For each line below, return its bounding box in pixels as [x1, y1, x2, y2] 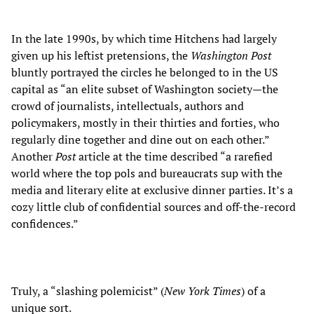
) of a [241, 283, 266, 299]
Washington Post [191, 48, 271, 64]
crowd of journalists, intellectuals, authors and [11, 98, 244, 114]
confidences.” [11, 216, 78, 232]
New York [164, 283, 210, 299]
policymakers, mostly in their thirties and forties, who [11, 115, 280, 131]
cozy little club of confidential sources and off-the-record [11, 199, 296, 215]
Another [11, 149, 55, 165]
